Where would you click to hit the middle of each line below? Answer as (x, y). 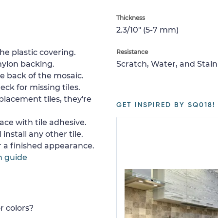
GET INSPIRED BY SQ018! (166, 105)
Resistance (132, 52)
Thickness (131, 18)
